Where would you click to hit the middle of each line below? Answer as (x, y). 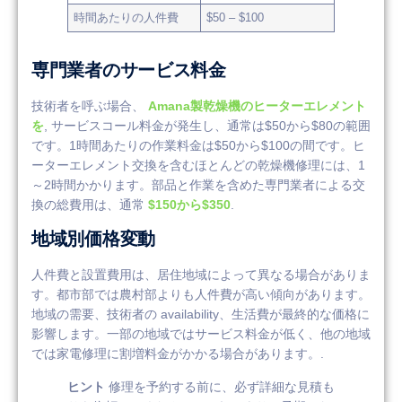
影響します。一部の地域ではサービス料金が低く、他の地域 (201, 334)
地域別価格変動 (93, 239)
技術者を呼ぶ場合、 (90, 105)
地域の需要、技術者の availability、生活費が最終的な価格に (201, 315)
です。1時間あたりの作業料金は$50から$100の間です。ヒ (198, 145)
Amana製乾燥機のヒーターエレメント (257, 105)
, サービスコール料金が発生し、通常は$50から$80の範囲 (207, 125)
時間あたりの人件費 (127, 17)
